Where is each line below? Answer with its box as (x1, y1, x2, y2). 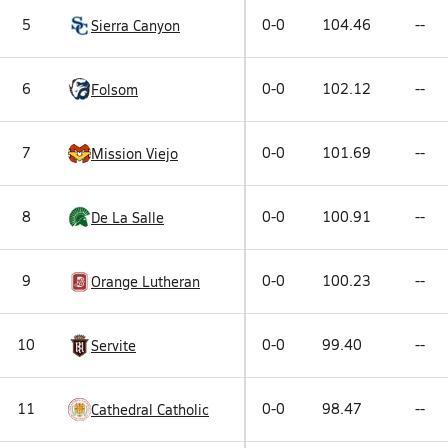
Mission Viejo (91, 143, 178, 163)
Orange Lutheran (91, 271, 200, 291)
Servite (91, 335, 136, 355)
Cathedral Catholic (91, 399, 209, 419)
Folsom (91, 79, 138, 99)
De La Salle (91, 207, 164, 227)
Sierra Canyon (91, 15, 180, 35)
